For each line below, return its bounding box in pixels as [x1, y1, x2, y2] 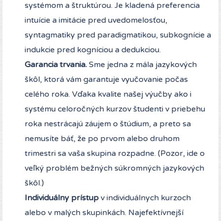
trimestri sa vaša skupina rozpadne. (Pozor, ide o [25, 148, 205, 159]
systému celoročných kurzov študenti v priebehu [25, 104, 205, 114]
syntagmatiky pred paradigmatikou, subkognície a [25, 30, 211, 40]
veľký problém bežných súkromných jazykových [25, 163, 204, 174]
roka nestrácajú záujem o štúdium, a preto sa [25, 119, 191, 129]
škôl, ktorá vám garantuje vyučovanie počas [25, 74, 188, 85]
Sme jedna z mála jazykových [87, 60, 197, 70]
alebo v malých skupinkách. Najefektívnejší [25, 208, 184, 218]
